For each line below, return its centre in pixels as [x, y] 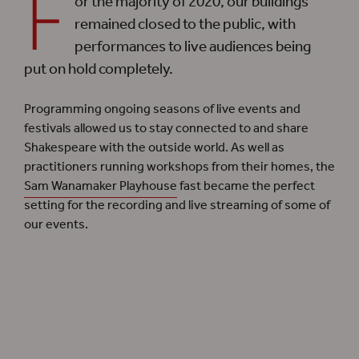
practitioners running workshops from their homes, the [179, 167]
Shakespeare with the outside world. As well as [154, 148]
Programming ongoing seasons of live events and [162, 110]
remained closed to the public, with [185, 25]
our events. [56, 225]
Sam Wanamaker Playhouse [101, 187]
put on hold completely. [99, 70]
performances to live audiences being [193, 47]
